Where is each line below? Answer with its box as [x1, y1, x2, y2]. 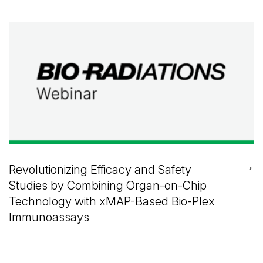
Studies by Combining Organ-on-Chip [9, 178, 207, 193]
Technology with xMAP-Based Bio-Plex [9, 194, 215, 209]
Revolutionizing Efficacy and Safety [9, 162, 191, 177]
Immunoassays [9, 210, 89, 225]
